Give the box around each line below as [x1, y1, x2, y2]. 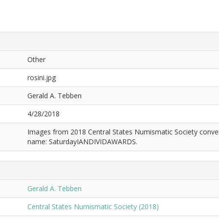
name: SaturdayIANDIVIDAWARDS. [27, 137, 137, 146]
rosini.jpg [27, 73, 56, 82]
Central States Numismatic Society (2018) [27, 202, 159, 211]
